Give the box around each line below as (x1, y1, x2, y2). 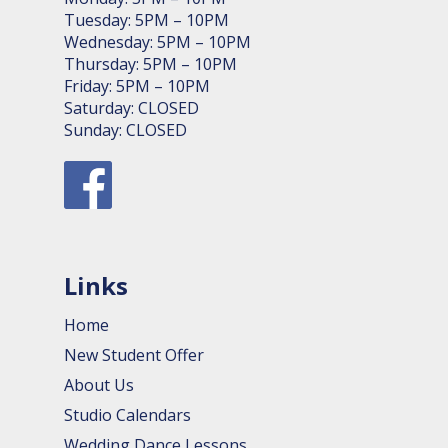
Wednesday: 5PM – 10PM (64, 31, 251, 53)
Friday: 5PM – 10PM (64, 75, 210, 97)
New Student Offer (64, 344, 204, 366)
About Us (64, 374, 134, 396)
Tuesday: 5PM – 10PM (64, 9, 229, 31)
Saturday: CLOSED (64, 97, 199, 119)
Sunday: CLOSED (64, 119, 187, 141)
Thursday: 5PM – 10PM (64, 53, 237, 75)
